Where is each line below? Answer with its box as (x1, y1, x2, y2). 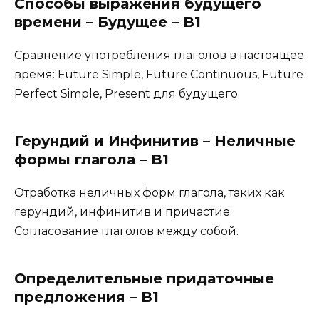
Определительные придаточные (14, 269, 274, 287)
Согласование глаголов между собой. (14, 224, 239, 238)
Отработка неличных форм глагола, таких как (14, 185, 285, 199)
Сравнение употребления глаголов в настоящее (14, 48, 304, 62)
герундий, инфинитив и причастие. (14, 204, 232, 219)
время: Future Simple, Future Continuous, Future (14, 67, 303, 81)
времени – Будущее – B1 (14, 13, 201, 31)
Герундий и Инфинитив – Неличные (14, 132, 296, 150)
